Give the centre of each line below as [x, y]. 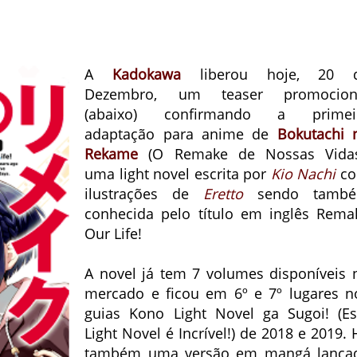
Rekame [112, 154]
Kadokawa [147, 74]
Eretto [224, 194]
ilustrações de [144, 194]
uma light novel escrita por [178, 174]
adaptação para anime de [181, 134]
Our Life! [114, 233]
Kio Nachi [303, 174]
